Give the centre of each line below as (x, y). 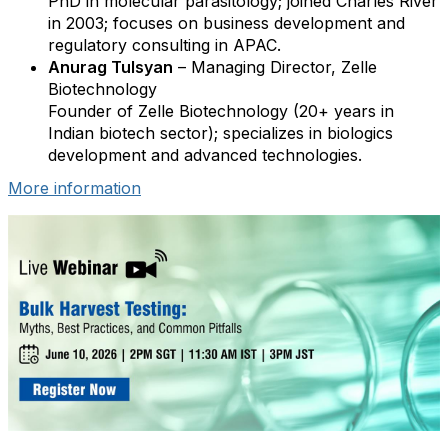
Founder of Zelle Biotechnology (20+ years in (221, 111)
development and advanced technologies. (205, 155)
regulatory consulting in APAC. (164, 45)
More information (74, 188)
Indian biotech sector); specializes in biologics (220, 133)
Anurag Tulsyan (110, 67)
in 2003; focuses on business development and (226, 23)
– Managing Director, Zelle (275, 67)
